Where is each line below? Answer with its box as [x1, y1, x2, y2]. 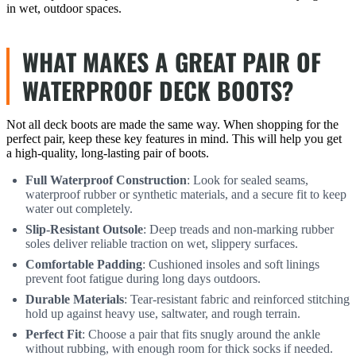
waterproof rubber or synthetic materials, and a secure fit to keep [25, 187, 346, 201]
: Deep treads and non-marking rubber [143, 222, 334, 236]
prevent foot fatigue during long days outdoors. [25, 271, 261, 285]
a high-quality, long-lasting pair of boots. [6, 145, 209, 160]
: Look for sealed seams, [187, 172, 308, 187]
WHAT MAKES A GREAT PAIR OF [22, 43, 321, 79]
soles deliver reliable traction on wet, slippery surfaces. [25, 236, 298, 250]
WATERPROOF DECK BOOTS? [22, 72, 293, 108]
